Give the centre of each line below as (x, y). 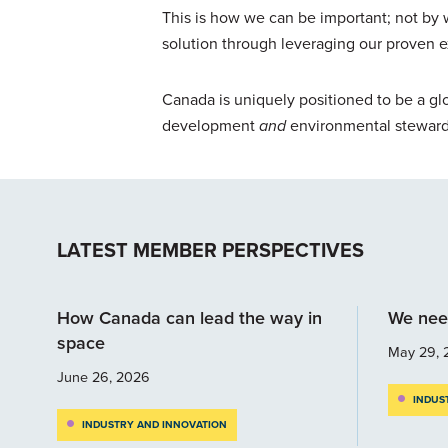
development (210, 125)
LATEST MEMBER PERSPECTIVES (210, 249)
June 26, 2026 (103, 376)
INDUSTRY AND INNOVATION (154, 424)
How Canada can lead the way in (189, 317)
